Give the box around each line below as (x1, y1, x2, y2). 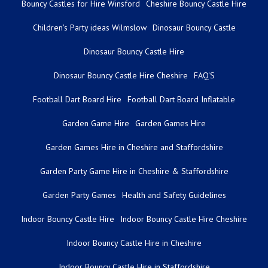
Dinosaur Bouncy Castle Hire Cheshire (53, 69, 188, 81)
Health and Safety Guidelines (121, 189, 226, 200)
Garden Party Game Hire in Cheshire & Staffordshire (39, 165, 229, 176)
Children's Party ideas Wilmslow (32, 22, 147, 33)
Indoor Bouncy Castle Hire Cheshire (120, 213, 247, 224)
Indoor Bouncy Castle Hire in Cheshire (66, 237, 202, 248)
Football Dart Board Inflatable (127, 93, 235, 105)
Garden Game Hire (62, 117, 129, 129)
